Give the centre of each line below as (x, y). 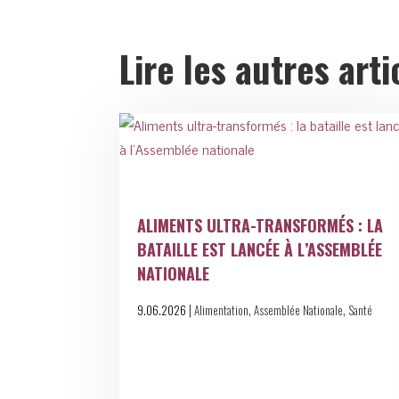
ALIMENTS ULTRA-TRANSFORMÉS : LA (261, 225)
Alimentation (222, 310)
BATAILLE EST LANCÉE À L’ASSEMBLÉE (260, 249)
